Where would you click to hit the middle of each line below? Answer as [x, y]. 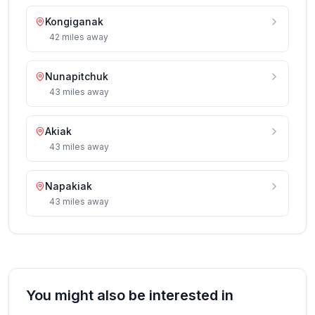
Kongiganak [74, 21]
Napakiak [69, 186]
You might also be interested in [130, 295]
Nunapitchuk [77, 76]
